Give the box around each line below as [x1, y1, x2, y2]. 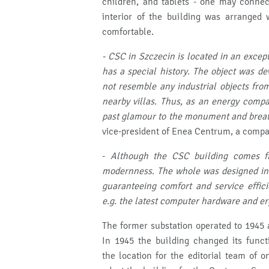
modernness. [102, 165, 154, 177]
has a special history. [102, 65, 190, 77]
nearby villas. [102, 95, 157, 107]
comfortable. [102, 26, 154, 38]
